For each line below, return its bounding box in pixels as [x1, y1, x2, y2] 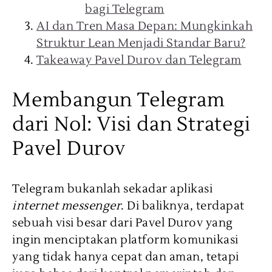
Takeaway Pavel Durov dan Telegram [36, 53, 242, 67]
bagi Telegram [85, 2, 165, 16]
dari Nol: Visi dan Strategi [12, 112, 251, 137]
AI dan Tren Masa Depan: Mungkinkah [36, 19, 253, 33]
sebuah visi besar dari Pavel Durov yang [12, 216, 233, 230]
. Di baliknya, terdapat [121, 199, 245, 213]
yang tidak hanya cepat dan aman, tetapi [12, 250, 239, 264]
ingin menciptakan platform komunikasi [12, 233, 239, 247]
